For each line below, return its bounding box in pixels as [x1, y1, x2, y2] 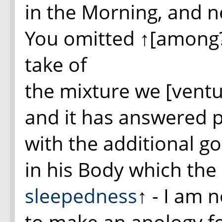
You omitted [25, 25, 140, 51]
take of [25, 51, 87, 77]
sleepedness [25, 182, 137, 209]
